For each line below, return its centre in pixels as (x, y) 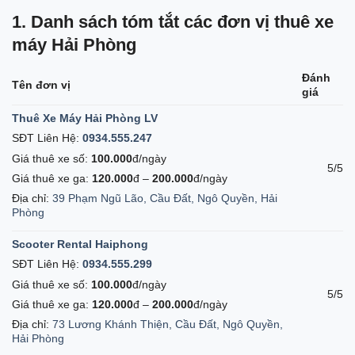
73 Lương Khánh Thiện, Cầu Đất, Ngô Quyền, (168, 324)
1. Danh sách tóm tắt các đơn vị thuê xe (173, 21)
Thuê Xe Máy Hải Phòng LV (85, 118)
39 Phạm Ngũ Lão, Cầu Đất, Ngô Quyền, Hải (165, 198)
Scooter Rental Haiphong (80, 244)
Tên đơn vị (41, 85)
